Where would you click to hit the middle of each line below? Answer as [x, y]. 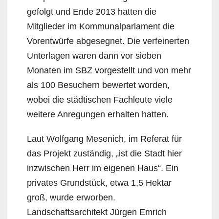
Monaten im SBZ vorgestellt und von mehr [109, 70]
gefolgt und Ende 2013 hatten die [92, 11]
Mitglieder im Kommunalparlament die [101, 26]
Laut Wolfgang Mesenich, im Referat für [104, 139]
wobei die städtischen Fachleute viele [100, 99]
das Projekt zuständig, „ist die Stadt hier [104, 153]
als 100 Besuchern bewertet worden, [98, 85]
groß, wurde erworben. [71, 197]
